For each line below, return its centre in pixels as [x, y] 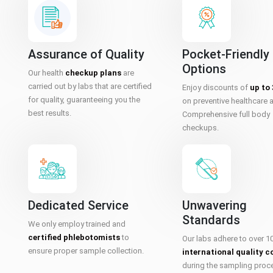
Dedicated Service [78, 205]
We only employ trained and [77, 224]
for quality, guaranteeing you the [84, 100]
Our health [47, 73]
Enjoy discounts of [216, 87]
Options [204, 69]
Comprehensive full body [226, 114]
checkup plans [93, 73]
